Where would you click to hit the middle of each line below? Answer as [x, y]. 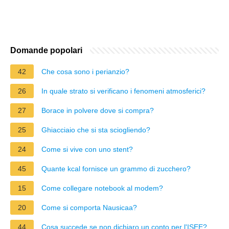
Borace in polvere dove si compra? [98, 110]
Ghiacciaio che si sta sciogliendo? [96, 130]
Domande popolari [46, 50]
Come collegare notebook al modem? [102, 188]
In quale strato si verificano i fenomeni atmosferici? [123, 91]
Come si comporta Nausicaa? [89, 207]
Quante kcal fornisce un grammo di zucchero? [116, 168]
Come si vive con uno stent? [87, 149]
